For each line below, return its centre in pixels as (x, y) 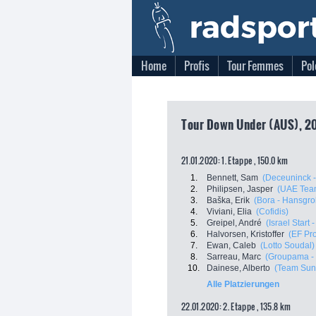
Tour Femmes (255, 66)
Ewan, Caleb (231, 245)
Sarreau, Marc (234, 257)
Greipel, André (234, 223)
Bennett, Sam (232, 178)
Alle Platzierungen (243, 284)
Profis (197, 66)
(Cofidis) (272, 212)
